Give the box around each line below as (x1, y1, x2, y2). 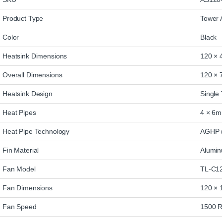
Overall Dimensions (2, 71, 62, 79)
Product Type (2, 14, 44, 23)
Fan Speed (2, 203, 37, 211)
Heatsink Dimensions (2, 52, 67, 60)
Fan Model (2, 165, 36, 173)
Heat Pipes (2, 109, 36, 117)
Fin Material (2, 146, 39, 155)
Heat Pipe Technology (2, 127, 70, 136)
